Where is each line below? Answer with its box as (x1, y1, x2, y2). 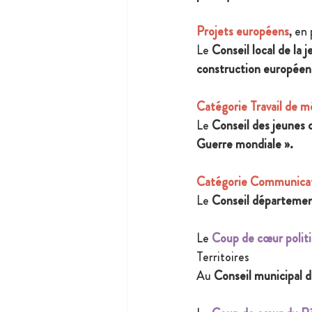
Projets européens (196, 22, 289, 41)
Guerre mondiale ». (196, 135, 293, 154)
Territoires (196, 248, 252, 267)
